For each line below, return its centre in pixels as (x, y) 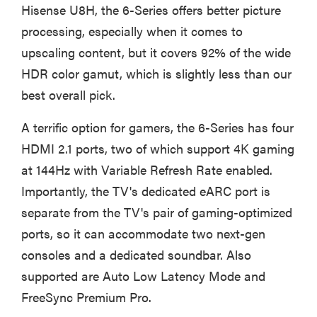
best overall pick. (68, 95)
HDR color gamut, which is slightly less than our (156, 74)
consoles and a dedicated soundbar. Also (136, 255)
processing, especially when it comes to (132, 31)
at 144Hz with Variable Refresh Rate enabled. (147, 170)
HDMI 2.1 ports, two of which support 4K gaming (158, 149)
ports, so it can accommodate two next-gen (143, 234)
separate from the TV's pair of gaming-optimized (157, 212)
